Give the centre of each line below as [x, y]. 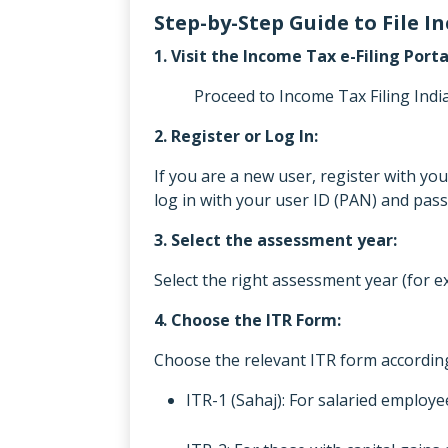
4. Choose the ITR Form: [247, 319]
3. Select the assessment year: [275, 239]
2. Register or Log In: [236, 135]
